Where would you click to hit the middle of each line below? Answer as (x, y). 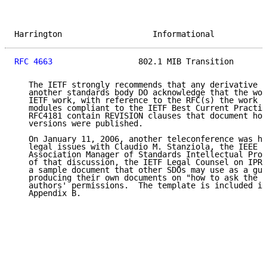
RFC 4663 (33, 62)
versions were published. (79, 124)
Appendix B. (48, 193)
